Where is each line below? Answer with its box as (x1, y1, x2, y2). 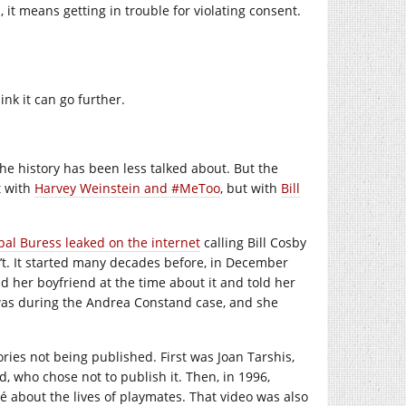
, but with (220, 179, 281, 197)
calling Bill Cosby (200, 234, 306, 251)
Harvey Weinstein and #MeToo (34, 179, 220, 197)
